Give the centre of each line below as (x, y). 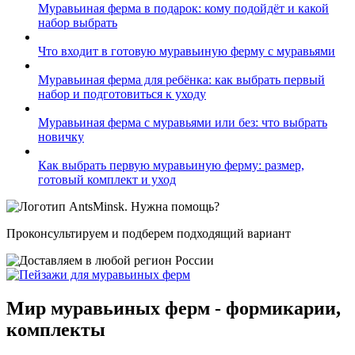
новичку (61, 137)
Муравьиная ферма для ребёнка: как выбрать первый (181, 80)
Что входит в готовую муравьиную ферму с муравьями (187, 51)
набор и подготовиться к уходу (122, 94)
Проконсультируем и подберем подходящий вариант (149, 233)
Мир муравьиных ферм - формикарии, (174, 308)
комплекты (56, 329)
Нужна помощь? (175, 206)
